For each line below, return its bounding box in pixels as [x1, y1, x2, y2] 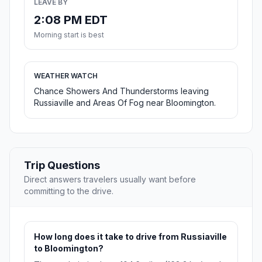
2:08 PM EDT [34, 13, 108, 27]
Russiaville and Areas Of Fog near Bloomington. [34, 98, 216, 108]
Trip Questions [24, 159, 100, 172]
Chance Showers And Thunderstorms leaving [34, 86, 209, 96]
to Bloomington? [34, 243, 104, 254]
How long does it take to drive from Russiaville [34, 232, 227, 242]
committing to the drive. [24, 186, 113, 196]
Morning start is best [34, 30, 104, 40]
